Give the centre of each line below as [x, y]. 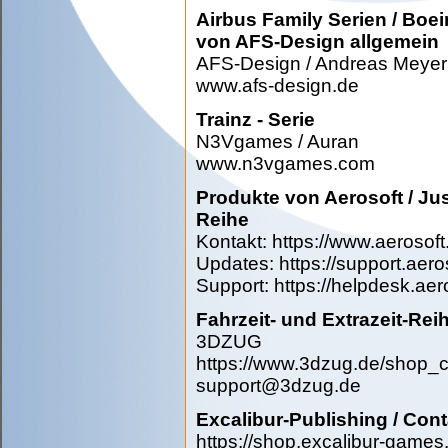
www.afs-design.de [277, 85]
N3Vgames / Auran [277, 141]
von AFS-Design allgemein [317, 41]
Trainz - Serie [255, 119]
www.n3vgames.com [285, 163]
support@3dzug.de [278, 385]
